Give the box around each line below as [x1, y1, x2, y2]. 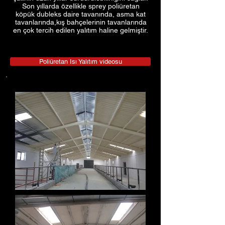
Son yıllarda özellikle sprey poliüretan [22, 2, 140, 10]
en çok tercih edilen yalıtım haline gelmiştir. [13, 26, 148, 34]
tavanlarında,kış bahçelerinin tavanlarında [15, 18, 147, 26]
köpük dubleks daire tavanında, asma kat [16, 10, 146, 18]
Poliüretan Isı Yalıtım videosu [39, 58, 122, 65]
